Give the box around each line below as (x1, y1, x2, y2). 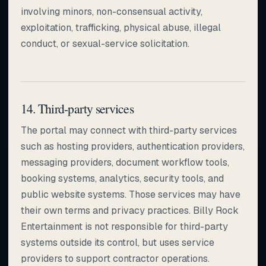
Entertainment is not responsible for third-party (21, 220, 228, 233)
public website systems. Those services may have (21, 188, 240, 201)
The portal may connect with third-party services (21, 123, 237, 137)
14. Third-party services (21, 99, 134, 117)
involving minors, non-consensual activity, (21, 5, 202, 18)
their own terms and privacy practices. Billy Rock (21, 204, 239, 217)
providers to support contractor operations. (21, 252, 210, 265)
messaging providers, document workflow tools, (21, 156, 229, 169)
